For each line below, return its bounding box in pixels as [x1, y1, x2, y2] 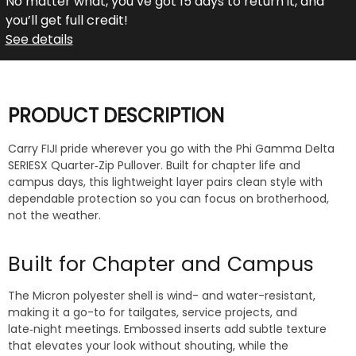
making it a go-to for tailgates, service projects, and [8, 304, 297, 321]
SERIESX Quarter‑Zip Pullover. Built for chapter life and [8, 157, 300, 174]
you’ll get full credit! [5, 10, 128, 29]
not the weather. [8, 207, 101, 224]
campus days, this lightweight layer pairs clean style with [8, 174, 323, 191]
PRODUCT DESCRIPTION [8, 102, 224, 129]
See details [5, 29, 73, 48]
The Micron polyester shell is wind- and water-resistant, [8, 288, 315, 304]
